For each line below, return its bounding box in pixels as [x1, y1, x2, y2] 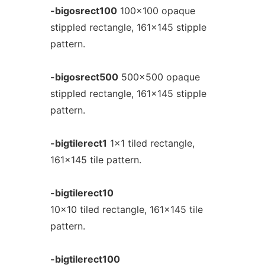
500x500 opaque [118, 71, 200, 83]
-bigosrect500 [50, 71, 118, 83]
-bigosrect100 [50, 5, 117, 17]
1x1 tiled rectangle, [106, 137, 195, 149]
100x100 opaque [117, 5, 195, 17]
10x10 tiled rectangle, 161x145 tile [50, 203, 203, 215]
